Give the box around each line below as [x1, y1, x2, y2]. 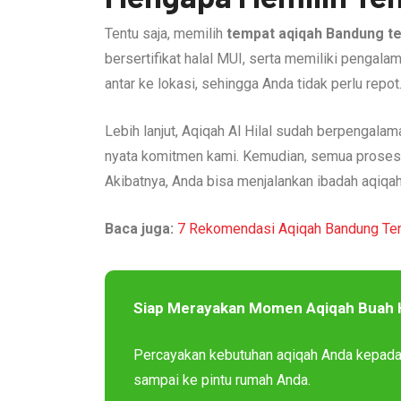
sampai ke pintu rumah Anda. [133, 371, 311, 388]
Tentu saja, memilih [105, 24, 226, 42]
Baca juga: [105, 219, 174, 237]
